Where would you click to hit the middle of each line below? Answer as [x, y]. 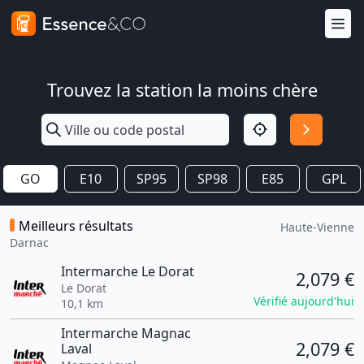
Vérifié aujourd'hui [304, 301]
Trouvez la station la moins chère [182, 90]
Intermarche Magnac [126, 333]
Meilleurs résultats [76, 226]
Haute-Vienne [317, 227]
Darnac [29, 243]
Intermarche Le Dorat [127, 271]
